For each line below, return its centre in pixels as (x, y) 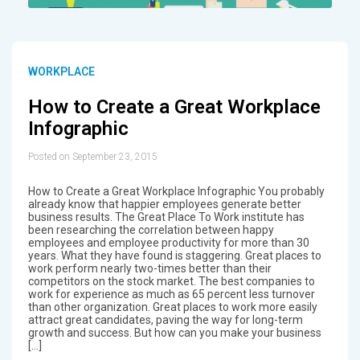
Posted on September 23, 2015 (92, 157)
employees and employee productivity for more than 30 (168, 243)
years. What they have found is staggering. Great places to (174, 256)
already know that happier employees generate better (164, 205)
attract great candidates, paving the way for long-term (165, 320)
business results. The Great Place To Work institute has (166, 217)
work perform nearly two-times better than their (149, 269)
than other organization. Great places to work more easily (172, 307)
